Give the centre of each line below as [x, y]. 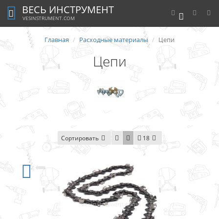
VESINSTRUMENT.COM [49, 18]
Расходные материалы [114, 40]
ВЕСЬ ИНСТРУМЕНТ [68, 10]
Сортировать [80, 138]
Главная [57, 40]
